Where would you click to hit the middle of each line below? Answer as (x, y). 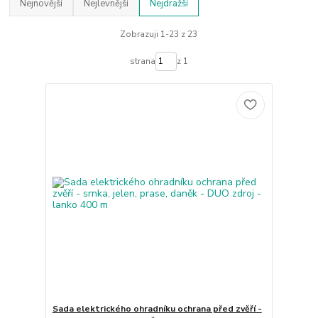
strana (142, 61)
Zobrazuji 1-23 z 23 (159, 34)
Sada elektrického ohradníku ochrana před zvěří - (157, 309)
